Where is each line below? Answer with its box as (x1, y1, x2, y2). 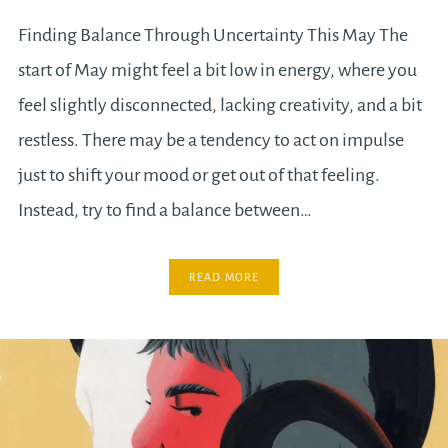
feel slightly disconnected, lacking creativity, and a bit (17, 94, 422, 115)
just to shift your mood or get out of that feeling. (17, 164, 380, 185)
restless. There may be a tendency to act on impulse (17, 129, 404, 150)
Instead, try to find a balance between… (17, 199, 312, 220)
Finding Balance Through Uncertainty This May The (17, 24, 408, 45)
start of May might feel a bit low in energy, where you (17, 59, 417, 80)
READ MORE (188, 270, 260, 283)
